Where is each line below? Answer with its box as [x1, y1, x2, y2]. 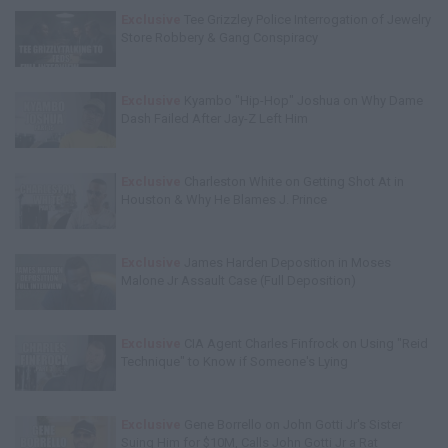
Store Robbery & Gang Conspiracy [121, 30, 318, 45]
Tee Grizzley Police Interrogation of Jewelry [181, 12, 431, 27]
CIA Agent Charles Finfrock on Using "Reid [181, 336, 428, 351]
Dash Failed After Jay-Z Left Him [121, 111, 308, 126]
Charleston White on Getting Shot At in [181, 174, 404, 189]
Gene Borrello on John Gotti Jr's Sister [181, 417, 402, 432]
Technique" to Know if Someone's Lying [121, 354, 348, 369]
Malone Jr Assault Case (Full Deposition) [121, 273, 356, 288]
